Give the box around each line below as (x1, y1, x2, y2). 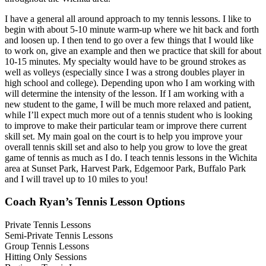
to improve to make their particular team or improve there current (5, 120, 246, 131)
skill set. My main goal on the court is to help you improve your (5, 131, 242, 141)
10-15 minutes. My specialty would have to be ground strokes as (5, 56, 246, 66)
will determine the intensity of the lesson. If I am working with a (5, 88, 244, 99)
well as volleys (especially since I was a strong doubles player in (5, 66, 245, 77)
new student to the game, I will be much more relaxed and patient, (5, 99, 251, 109)
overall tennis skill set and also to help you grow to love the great (5, 141, 247, 152)
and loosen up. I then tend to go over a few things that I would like (5, 34, 254, 45)
